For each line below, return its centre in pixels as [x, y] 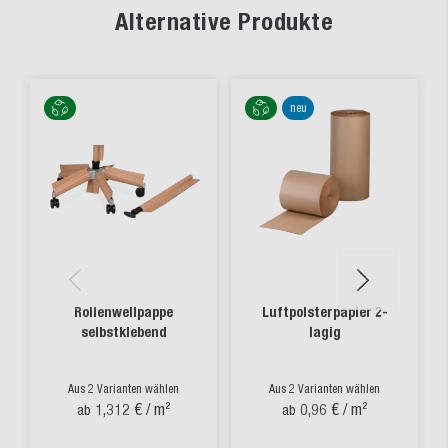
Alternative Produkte [224, 21]
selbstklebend [123, 332]
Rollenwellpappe [123, 312]
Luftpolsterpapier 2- [324, 312]
